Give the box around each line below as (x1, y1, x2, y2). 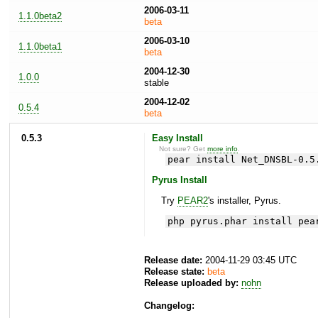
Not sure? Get (159, 144, 208, 153)
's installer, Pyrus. (207, 195, 281, 207)
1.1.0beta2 (18, 10, 62, 21)
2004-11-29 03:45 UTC (202, 255, 297, 266)
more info (207, 144, 238, 153)
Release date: (144, 255, 202, 266)
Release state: (144, 266, 204, 278)
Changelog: (144, 300, 194, 312)
